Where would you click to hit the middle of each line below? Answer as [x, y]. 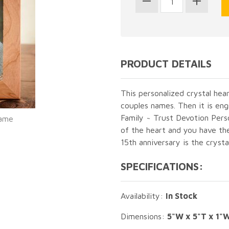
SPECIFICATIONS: [162, 166]
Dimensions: [144, 216]
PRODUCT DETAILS [166, 64]
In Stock [181, 196]
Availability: [143, 196]
